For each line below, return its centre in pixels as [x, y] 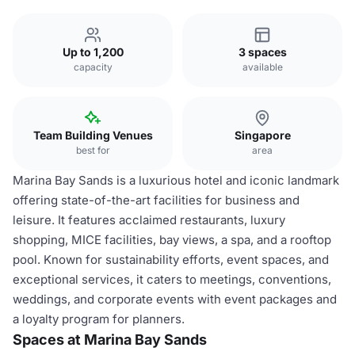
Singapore [262, 135]
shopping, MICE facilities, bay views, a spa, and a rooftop [172, 240]
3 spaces [262, 52]
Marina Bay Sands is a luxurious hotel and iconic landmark [176, 180]
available [262, 67]
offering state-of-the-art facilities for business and [156, 200]
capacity [93, 67]
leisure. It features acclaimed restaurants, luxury [149, 220]
